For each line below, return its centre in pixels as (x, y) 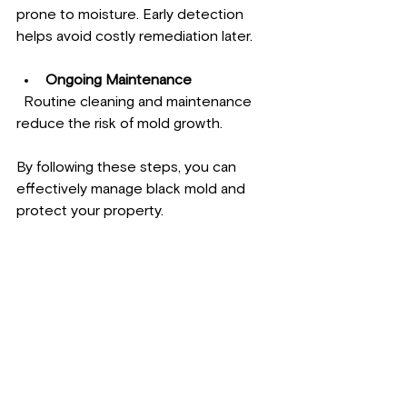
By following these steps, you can (128, 167)
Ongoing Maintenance (119, 79)
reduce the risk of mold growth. (119, 123)
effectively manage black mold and (133, 189)
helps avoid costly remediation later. (134, 36)
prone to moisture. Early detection (132, 14)
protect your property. (90, 210)
